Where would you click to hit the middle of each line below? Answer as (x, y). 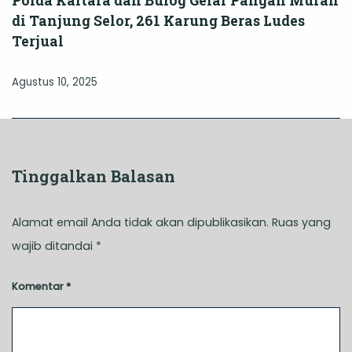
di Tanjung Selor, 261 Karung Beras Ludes (158, 20)
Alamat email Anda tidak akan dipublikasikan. (140, 223)
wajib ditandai (54, 246)
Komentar (39, 287)
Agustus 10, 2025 (55, 82)
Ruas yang (301, 223)
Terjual (38, 40)
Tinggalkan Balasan (93, 176)
